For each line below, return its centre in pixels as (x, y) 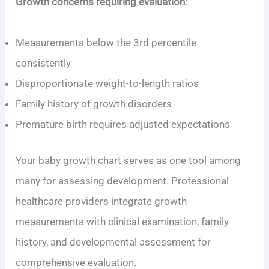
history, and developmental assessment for (113, 242)
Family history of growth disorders (94, 104)
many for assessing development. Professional (122, 180)
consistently (44, 63)
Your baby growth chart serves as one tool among (128, 160)
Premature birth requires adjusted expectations (123, 124)
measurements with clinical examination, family (122, 221)
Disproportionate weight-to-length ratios (107, 83)
